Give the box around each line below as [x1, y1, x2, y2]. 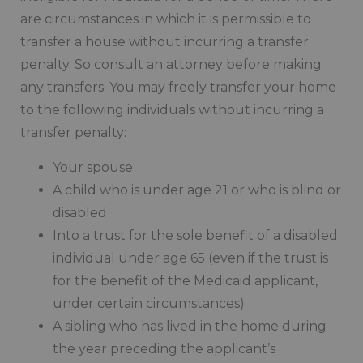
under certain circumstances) [53, 295, 245, 311]
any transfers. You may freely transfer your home [20, 79, 336, 96]
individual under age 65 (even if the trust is [53, 250, 328, 266]
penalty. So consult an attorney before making [20, 57, 322, 73]
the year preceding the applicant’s [53, 340, 275, 357]
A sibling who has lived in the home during [53, 318, 327, 334]
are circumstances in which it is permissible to [20, 11, 311, 28]
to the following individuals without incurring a [20, 102, 324, 118]
